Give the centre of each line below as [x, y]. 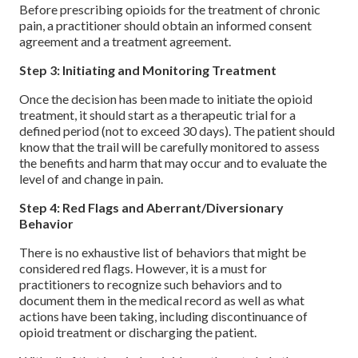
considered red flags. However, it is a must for [143, 268]
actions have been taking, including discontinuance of [163, 316]
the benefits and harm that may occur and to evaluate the [173, 163]
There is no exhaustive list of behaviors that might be [163, 253]
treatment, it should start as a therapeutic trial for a [157, 115]
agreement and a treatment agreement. [125, 42]
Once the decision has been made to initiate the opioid [166, 99]
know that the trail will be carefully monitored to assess [169, 147]
